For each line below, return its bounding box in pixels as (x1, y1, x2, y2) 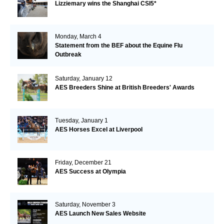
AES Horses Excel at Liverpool (54, 126, 142, 133)
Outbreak (54, 51, 81, 58)
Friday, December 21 (54, 159, 111, 166)
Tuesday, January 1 (54, 117, 108, 124)
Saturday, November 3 (54, 201, 115, 208)
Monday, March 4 (54, 33, 101, 40)
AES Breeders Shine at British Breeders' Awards (54, 84, 194, 91)
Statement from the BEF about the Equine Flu (54, 42, 182, 49)
